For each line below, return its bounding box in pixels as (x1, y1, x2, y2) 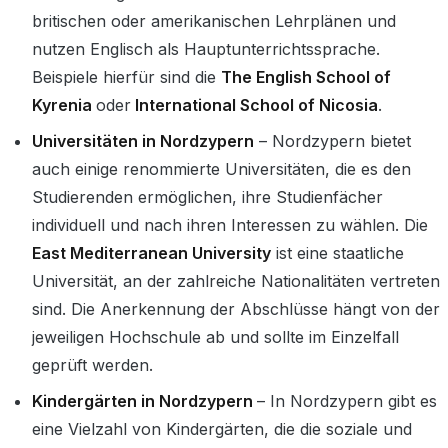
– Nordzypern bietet (254, 130, 411, 151)
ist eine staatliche (271, 242, 404, 263)
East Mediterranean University (32, 242, 271, 263)
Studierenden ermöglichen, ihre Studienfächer (32, 186, 383, 207)
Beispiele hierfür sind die (32, 66, 221, 87)
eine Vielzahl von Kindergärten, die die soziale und (32, 418, 412, 439)
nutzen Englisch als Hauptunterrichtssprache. (32, 38, 380, 59)
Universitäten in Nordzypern (32, 130, 254, 151)
